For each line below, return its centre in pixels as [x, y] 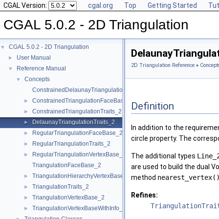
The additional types [164, 156]
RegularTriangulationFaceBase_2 [77, 133]
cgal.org [100, 5]
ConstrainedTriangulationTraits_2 [77, 111]
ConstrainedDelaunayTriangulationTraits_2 [90, 90]
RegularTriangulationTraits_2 [71, 144]
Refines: [144, 195]
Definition [153, 106]
